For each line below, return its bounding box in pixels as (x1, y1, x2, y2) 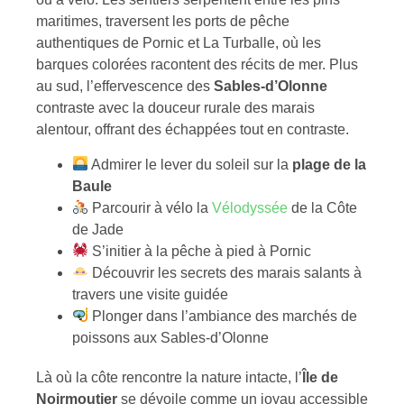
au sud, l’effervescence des (36, 78, 214, 95)
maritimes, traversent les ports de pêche (36, 14, 289, 30)
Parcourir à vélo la (88, 199, 213, 216)
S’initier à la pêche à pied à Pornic (88, 243, 312, 259)
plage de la (292, 156, 367, 172)
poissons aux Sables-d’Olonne (72, 329, 269, 345)
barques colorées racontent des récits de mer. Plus (36, 57, 358, 73)
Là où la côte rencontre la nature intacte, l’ (36, 369, 302, 385)
